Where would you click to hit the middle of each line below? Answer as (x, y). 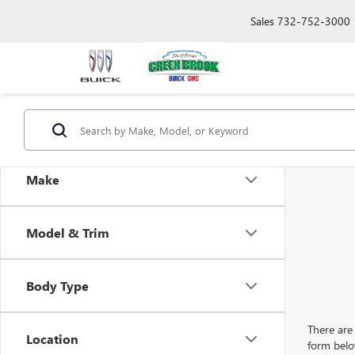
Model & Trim (68, 233)
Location (52, 339)
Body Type (57, 286)
